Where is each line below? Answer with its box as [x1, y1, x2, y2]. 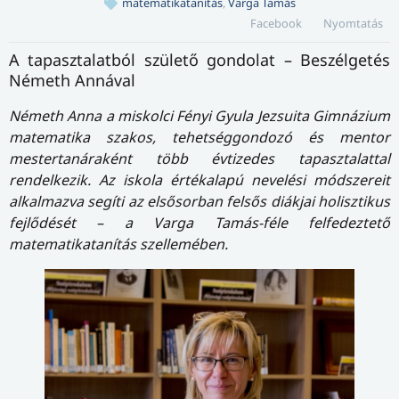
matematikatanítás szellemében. [9, 233, 228, 254]
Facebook [250, 14, 303, 31]
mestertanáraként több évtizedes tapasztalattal [9, 148, 390, 168]
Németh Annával [9, 69, 135, 91]
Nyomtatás [322, 14, 383, 31]
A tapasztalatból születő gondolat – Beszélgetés [9, 48, 390, 70]
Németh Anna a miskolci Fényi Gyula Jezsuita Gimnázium [9, 105, 390, 126]
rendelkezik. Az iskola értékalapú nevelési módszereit [9, 169, 390, 190]
